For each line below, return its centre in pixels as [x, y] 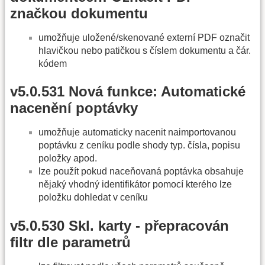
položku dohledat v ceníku [93, 198]
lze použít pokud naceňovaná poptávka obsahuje [141, 172]
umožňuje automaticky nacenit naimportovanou [137, 132]
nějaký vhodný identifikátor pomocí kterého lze [135, 185]
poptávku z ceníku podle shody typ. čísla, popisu [139, 146]
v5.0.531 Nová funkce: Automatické [128, 92]
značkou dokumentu [79, 13]
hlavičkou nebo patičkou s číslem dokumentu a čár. [145, 50]
